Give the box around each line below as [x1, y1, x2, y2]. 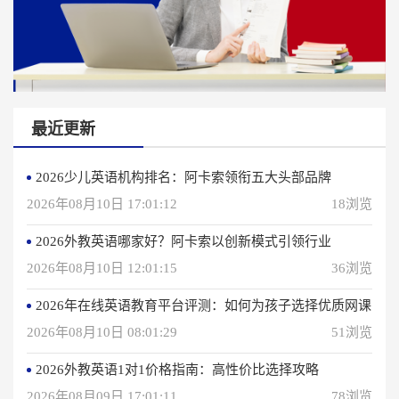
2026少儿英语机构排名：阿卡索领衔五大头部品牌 [36, 169, 331, 184]
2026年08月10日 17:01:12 [27, 196, 177, 211]
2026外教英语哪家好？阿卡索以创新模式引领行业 [36, 233, 331, 248]
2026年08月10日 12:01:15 [27, 260, 177, 275]
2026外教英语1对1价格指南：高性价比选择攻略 [36, 362, 319, 377]
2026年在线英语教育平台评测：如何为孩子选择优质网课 [36, 297, 371, 313]
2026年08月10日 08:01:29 [27, 324, 177, 339]
